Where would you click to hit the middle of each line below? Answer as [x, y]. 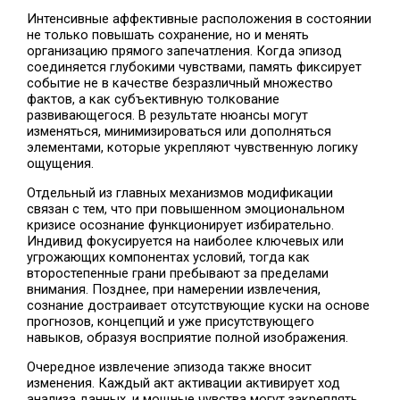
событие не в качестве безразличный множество [180, 83]
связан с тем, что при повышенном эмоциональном [186, 209]
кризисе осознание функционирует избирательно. [181, 225]
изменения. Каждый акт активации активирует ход [184, 383]
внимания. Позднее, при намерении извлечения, [174, 290]
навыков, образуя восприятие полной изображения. [188, 338]
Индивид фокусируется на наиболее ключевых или [186, 242]
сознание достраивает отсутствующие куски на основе [199, 306]
